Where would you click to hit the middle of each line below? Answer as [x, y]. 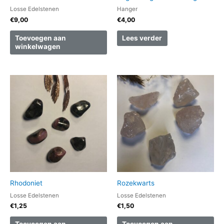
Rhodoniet [26, 183]
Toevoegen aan [41, 38]
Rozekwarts [136, 183]
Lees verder [142, 38]
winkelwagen [38, 46]
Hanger [127, 9]
